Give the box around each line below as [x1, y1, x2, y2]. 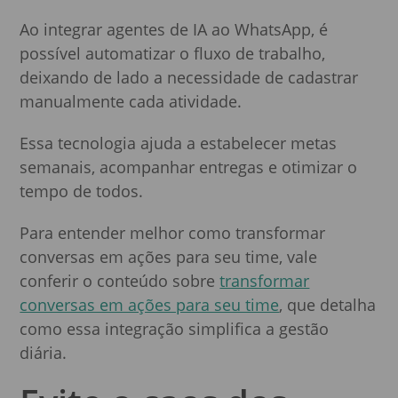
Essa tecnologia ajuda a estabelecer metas [20, 131, 338, 154]
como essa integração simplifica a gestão [20, 317, 330, 339]
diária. [20, 341, 68, 363]
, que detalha [279, 293, 377, 315]
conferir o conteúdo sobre [20, 269, 220, 291]
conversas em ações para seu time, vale [20, 245, 318, 267]
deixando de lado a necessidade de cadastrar [20, 66, 359, 88]
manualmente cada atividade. [20, 90, 243, 112]
